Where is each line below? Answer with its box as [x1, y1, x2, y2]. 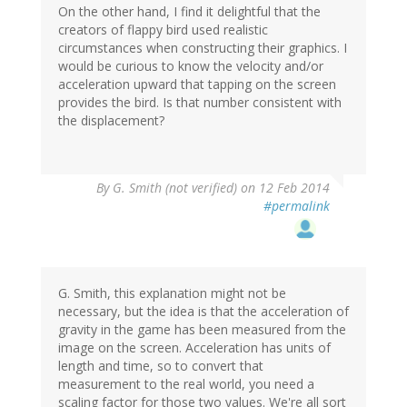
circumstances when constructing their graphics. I [58, 39, 347, 57]
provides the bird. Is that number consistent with [58, 94, 342, 112]
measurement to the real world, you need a [58, 375, 314, 393]
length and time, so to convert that [58, 357, 263, 375]
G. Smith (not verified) [113, 179, 237, 197]
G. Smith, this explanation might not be [58, 284, 286, 303]
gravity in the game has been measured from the [58, 321, 346, 339]
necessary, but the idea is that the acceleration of [58, 303, 349, 321]
